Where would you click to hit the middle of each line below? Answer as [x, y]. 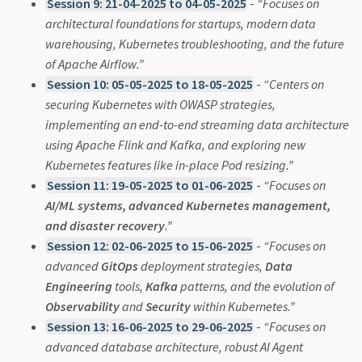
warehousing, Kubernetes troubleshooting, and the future [195, 43]
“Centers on [294, 84]
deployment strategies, [202, 265]
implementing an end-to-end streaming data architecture [197, 124]
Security [168, 306]
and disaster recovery [105, 225]
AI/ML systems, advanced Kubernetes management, [188, 205]
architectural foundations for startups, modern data [181, 23]
